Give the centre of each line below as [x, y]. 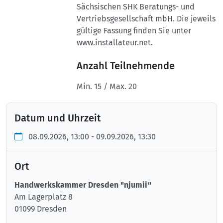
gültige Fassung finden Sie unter [134, 31]
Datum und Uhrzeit [58, 118]
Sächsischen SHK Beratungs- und [136, 7]
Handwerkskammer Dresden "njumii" [83, 185]
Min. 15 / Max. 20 [107, 87]
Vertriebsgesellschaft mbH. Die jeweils [146, 19]
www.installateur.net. [115, 43]
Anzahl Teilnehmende [126, 66]
